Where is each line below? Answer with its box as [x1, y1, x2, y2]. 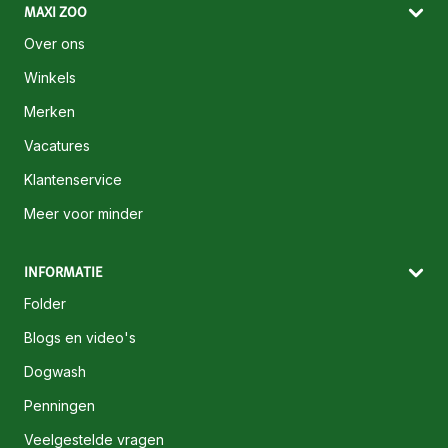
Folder [24, 295, 66, 313]
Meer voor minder [24, 205, 143, 223]
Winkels [24, 69, 76, 87]
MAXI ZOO [24, 3, 87, 22]
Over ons [24, 35, 85, 53]
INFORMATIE [24, 263, 102, 282]
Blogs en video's [24, 329, 136, 347]
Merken [24, 103, 75, 121]
